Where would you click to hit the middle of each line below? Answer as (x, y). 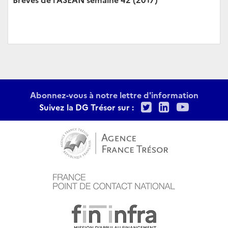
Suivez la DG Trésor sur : (87, 107)
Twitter (173, 106)
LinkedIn (195, 106)
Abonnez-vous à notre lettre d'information (114, 94)
